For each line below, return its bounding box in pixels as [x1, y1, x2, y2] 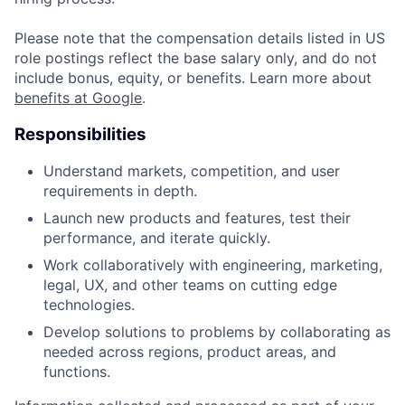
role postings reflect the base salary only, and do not [14, 48, 377, 67]
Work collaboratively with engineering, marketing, [43, 256, 382, 275]
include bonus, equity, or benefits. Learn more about [14, 68, 372, 87]
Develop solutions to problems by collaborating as [43, 323, 391, 342]
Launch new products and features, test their [43, 209, 351, 228]
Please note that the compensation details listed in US [14, 28, 385, 47]
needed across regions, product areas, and [43, 343, 336, 362]
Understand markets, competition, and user [43, 162, 340, 181]
